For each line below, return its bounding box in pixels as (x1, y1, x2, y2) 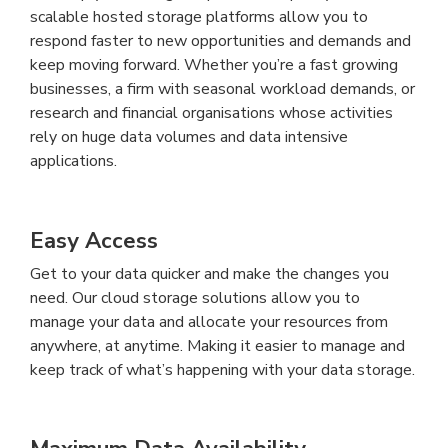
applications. (30, 150, 117, 173)
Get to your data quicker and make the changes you (30, 262, 389, 285)
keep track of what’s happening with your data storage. (30, 358, 415, 381)
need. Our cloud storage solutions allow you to (30, 286, 360, 309)
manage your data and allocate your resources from (30, 310, 388, 333)
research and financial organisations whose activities (30, 102, 393, 125)
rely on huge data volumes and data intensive (30, 126, 348, 149)
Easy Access (30, 225, 158, 256)
